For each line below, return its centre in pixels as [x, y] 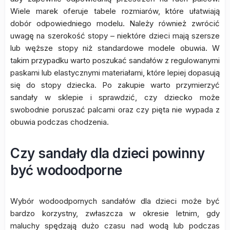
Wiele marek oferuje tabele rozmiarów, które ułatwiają [115, 11]
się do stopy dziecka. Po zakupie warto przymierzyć [115, 85]
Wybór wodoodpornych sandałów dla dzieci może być [115, 201]
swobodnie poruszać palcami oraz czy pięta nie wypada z [115, 110]
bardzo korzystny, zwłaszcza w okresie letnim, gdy [115, 213]
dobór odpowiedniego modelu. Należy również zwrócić [115, 23]
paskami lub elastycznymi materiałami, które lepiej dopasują [115, 73]
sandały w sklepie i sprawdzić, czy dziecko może [115, 97]
